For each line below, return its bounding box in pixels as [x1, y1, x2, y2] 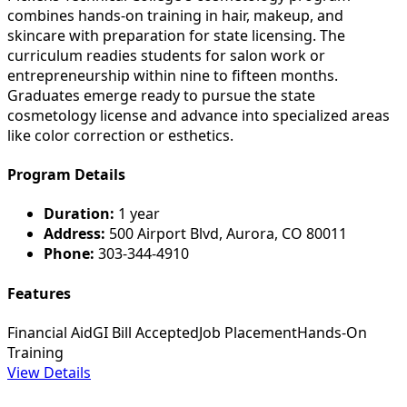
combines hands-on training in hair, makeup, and [7, 5, 343, 25]
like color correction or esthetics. [7, 124, 233, 145]
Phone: [44, 243, 94, 264]
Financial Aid [7, 322, 93, 342]
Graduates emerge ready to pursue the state [7, 84, 315, 105]
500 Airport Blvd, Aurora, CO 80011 [105, 223, 347, 244]
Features [7, 283, 71, 303]
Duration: [44, 203, 114, 224]
